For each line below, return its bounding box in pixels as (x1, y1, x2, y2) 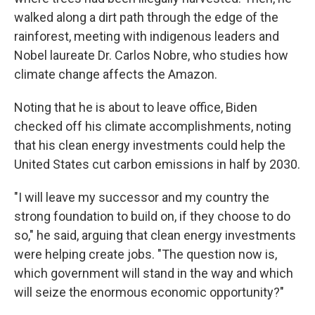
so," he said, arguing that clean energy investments (14, 228, 296, 243)
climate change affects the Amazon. (14, 67, 217, 82)
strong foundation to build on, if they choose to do (14, 209, 290, 224)
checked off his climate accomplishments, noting (14, 119, 291, 134)
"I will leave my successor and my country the (14, 190, 269, 205)
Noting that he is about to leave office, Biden (14, 100, 257, 115)
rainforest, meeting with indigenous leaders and (14, 29, 279, 44)
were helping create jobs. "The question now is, (14, 247, 277, 262)
